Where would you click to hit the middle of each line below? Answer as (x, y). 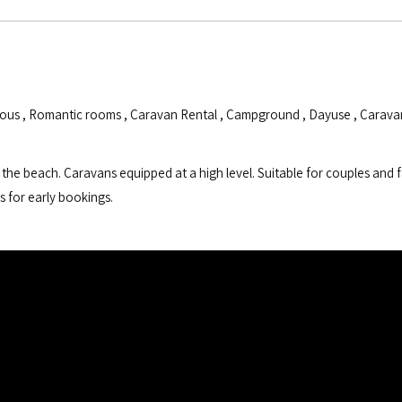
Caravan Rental (174, 114)
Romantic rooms (75, 114)
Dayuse (330, 114)
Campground (263, 114)
